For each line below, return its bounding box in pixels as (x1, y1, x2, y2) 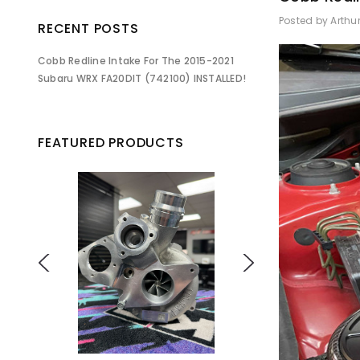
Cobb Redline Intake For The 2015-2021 (38, 54, 234, 68)
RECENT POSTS (38, 19, 139, 39)
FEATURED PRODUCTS (38, 133, 184, 153)
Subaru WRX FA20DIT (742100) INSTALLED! (38, 72, 247, 86)
